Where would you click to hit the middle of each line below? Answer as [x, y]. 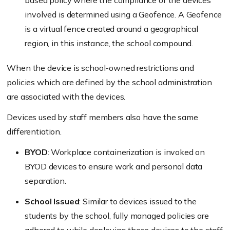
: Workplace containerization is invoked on [126, 152]
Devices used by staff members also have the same [102, 117]
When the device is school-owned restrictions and [100, 68]
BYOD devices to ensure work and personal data [114, 167]
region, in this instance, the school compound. [109, 43]
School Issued [52, 202]
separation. [45, 181]
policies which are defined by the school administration [109, 82]
